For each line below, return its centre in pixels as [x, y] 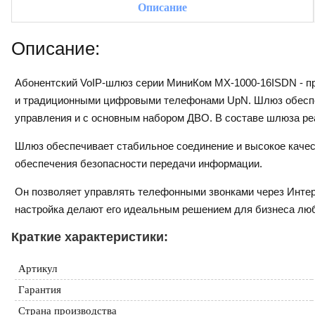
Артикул [38, 268]
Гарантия [40, 289]
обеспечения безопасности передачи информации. [139, 163]
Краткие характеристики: [90, 237]
